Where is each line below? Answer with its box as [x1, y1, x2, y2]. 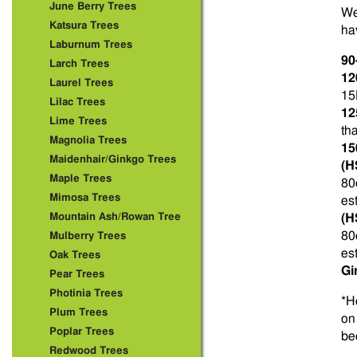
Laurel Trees [49, 78, 113, 88]
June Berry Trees [49, 2, 136, 12]
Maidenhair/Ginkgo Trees [49, 155, 176, 165]
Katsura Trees [49, 21, 119, 31]
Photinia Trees [49, 288, 123, 299]
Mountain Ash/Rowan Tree [49, 212, 181, 222]
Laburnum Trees [49, 40, 132, 50]
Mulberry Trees [49, 231, 126, 241]
